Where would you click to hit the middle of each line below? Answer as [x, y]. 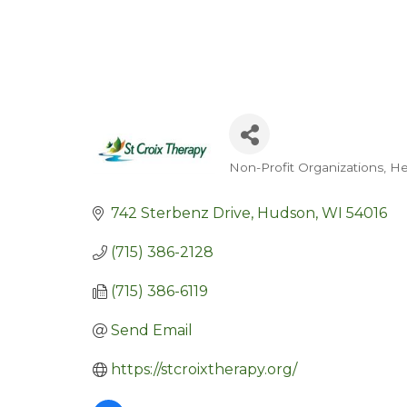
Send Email [152, 330]
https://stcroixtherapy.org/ [204, 369]
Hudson [286, 213]
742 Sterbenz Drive [181, 213]
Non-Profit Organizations [306, 167]
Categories [285, 182]
